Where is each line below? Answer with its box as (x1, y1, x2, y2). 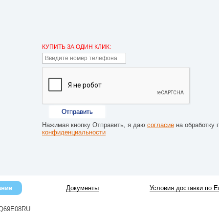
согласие (147, 121, 174, 129)
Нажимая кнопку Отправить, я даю (42, 121, 147, 129)
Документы (66, 184, 99, 192)
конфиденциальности (42, 129, 106, 136)
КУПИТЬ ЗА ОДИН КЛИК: (42, 44, 111, 50)
